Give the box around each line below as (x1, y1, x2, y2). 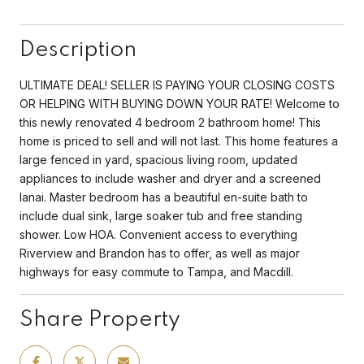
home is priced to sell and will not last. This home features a (19, 133, 338, 148)
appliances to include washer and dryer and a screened (19, 171, 321, 185)
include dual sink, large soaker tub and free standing (19, 208, 302, 223)
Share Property (19, 308, 180, 331)
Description (19, 38, 136, 61)
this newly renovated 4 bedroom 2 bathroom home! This (19, 115, 321, 129)
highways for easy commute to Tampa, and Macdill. (19, 264, 293, 279)
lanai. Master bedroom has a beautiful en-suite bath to (19, 189, 308, 204)
